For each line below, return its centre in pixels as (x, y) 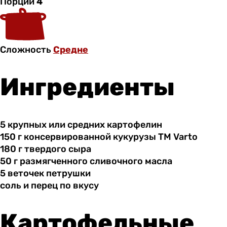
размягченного (54, 161)
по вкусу (78, 185)
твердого (45, 149)
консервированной (67, 137)
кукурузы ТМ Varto (154, 137)
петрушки (68, 173)
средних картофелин (114, 124)
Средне (71, 50)
